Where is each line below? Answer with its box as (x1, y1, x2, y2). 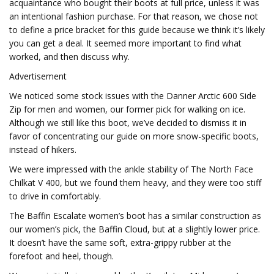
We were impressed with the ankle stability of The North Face (9, 163, 253, 175)
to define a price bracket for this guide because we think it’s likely (9, 24, 265, 35)
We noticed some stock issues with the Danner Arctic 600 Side (9, 90, 256, 102)
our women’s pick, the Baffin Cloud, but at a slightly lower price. (9, 223, 260, 235)
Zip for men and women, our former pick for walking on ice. (9, 103, 245, 115)
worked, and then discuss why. (9, 51, 130, 62)
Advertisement (9, 70, 67, 82)
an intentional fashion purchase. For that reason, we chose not (9, 10, 258, 22)
